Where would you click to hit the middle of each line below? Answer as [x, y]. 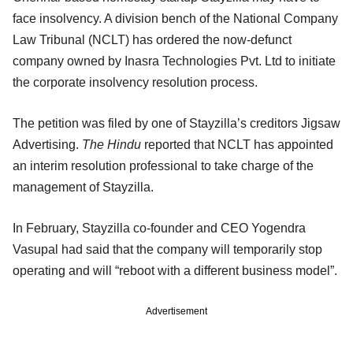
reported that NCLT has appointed [237, 144]
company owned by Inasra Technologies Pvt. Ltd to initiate [174, 61]
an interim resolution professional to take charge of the [163, 165]
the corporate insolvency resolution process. [135, 82]
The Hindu [111, 144]
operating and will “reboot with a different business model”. [175, 270]
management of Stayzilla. [83, 187]
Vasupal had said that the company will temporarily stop [167, 249]
